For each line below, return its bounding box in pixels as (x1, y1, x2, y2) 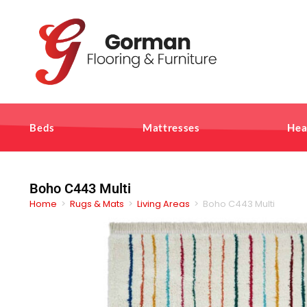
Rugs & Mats (70, 197, 124, 210)
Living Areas (137, 197, 190, 210)
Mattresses (142, 121, 200, 134)
